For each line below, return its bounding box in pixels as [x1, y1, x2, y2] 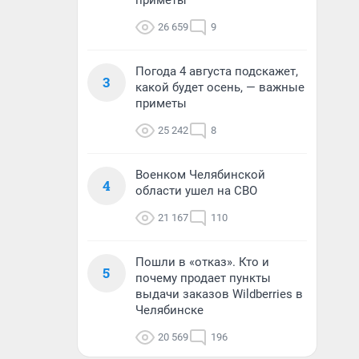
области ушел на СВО [135, 184, 257, 198]
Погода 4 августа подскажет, [135, 64, 298, 79]
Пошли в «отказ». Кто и [135, 255, 269, 269]
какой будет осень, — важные [135, 80, 305, 95]
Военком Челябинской [135, 167, 265, 182]
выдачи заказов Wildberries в [135, 287, 303, 301]
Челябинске [135, 303, 204, 317]
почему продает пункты [135, 271, 271, 285]
